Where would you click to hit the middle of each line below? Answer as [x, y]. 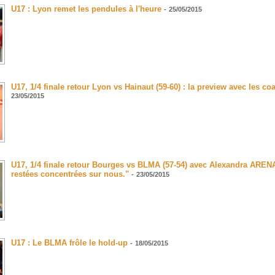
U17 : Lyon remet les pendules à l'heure [86, 9]
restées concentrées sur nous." [70, 174]
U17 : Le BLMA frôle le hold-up [69, 243]
